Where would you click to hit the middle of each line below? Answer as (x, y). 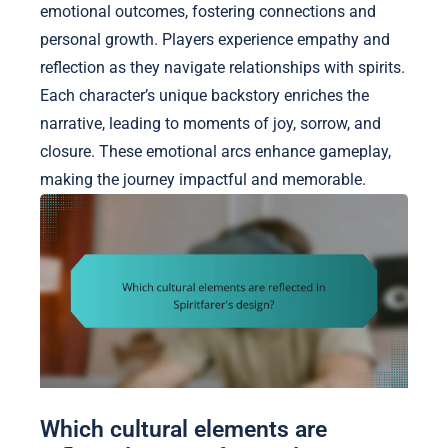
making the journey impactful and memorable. (203, 180)
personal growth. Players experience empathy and (215, 40)
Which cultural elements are (183, 429)
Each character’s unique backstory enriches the (204, 96)
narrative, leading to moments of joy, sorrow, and (210, 124)
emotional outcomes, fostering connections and (208, 12)
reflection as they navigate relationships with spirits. (222, 68)
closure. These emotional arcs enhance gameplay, (215, 152)
